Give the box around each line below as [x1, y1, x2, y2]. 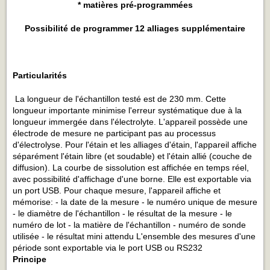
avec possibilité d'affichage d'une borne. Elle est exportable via [13, 174, 251, 184]
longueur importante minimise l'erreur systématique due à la [13, 105, 242, 116]
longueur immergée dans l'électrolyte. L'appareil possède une [13, 117, 248, 127]
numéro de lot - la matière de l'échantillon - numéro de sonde [13, 220, 246, 230]
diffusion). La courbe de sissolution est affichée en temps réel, [13, 163, 249, 173]
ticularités [26, 71, 67, 81]
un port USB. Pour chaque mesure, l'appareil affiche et [13, 186, 221, 196]
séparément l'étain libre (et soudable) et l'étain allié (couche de [13, 151, 252, 162]
